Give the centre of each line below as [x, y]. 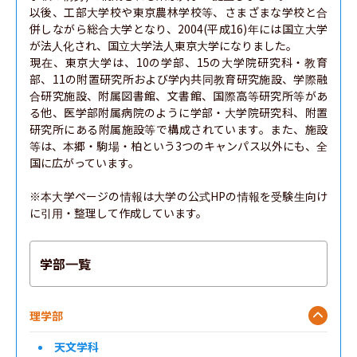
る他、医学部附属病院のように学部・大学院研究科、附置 [178, 112]
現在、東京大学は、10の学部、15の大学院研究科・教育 [178, 62]
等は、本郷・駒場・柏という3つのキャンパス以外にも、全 [178, 146]
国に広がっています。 [84, 163]
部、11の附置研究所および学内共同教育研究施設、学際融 [178, 79]
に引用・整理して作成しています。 [118, 213]
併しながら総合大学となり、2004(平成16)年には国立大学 [178, 29]
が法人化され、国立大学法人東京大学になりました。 [163, 45]
